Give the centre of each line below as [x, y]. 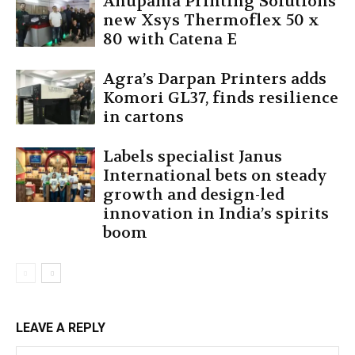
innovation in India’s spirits [216, 213]
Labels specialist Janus [193, 156]
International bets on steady [215, 175]
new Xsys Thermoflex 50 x [211, 20]
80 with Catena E [170, 39]
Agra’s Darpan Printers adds [215, 78]
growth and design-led [194, 194]
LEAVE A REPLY [61, 327]
